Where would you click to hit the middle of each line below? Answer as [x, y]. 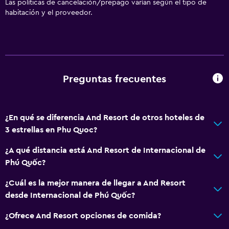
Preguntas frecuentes [114, 79]
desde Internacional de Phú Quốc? [70, 195]
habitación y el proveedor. [49, 13]
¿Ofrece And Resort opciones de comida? [83, 215]
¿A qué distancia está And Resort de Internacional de [105, 150]
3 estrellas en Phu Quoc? [51, 130]
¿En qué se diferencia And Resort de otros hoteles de [105, 117]
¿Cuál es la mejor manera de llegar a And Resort [95, 183]
